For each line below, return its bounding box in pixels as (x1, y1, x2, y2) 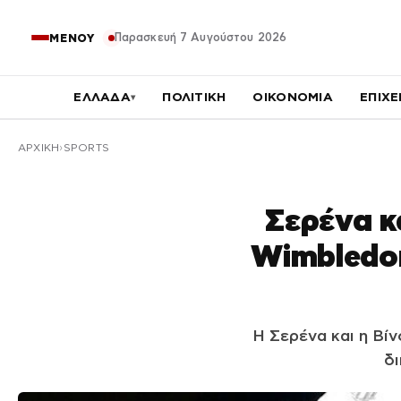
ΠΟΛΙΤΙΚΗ (162, 90, 226, 104)
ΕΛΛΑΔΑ (73, 90, 131, 104)
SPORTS (63, 142, 110, 153)
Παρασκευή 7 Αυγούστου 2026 (114, 31, 286, 43)
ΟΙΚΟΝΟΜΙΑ (252, 90, 334, 104)
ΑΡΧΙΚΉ (18, 142, 60, 153)
